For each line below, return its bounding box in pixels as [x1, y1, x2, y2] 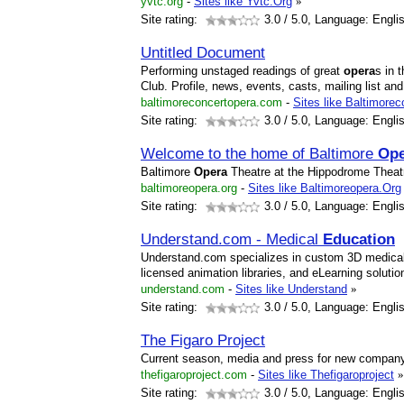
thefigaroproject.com [141, 368, 247, 381]
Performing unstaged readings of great [141, 64, 344, 78]
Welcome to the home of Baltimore [141, 144, 378, 162]
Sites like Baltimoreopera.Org [248, 181, 401, 195]
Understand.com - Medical [141, 230, 323, 248]
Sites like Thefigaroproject [258, 368, 394, 381]
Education [323, 230, 395, 248]
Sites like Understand [235, 282, 347, 296]
